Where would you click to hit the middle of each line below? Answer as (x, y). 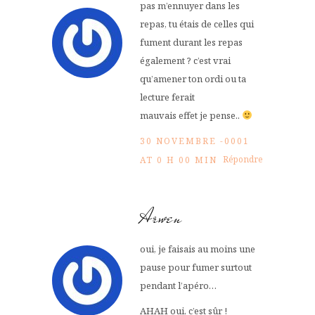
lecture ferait (167, 97)
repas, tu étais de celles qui (197, 24)
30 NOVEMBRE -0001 (195, 141)
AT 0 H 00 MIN (179, 160)
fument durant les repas (191, 42)
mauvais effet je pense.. (191, 115)
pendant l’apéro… (178, 285)
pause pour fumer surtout (196, 267)
